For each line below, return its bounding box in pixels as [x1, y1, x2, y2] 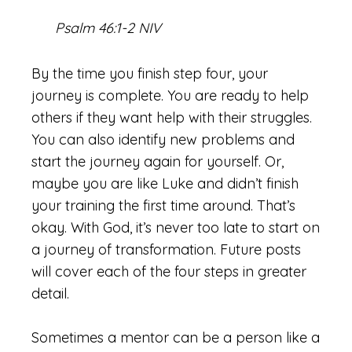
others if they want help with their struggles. [31, 108, 312, 126]
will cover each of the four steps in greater [31, 262, 306, 280]
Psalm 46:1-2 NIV [55, 19, 161, 37]
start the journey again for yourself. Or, [31, 152, 284, 170]
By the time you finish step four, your [31, 64, 268, 82]
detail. [31, 284, 69, 302]
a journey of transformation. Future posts [31, 240, 301, 258]
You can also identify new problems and [31, 130, 295, 148]
